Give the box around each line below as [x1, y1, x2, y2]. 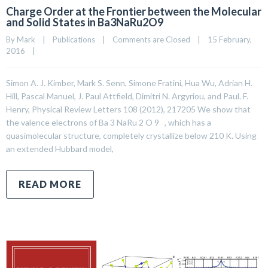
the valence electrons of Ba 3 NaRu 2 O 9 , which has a [6, 117, 211, 127]
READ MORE [19, 178, 81, 190]
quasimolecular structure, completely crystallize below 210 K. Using [6, 130, 257, 141]
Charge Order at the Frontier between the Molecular [6, 4, 261, 18]
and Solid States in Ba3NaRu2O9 [6, 15, 163, 29]
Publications [53, 34, 95, 44]
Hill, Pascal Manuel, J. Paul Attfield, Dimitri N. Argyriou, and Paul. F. [6, 90, 248, 101]
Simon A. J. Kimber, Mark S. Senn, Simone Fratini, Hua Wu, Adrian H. [6, 77, 252, 88]
